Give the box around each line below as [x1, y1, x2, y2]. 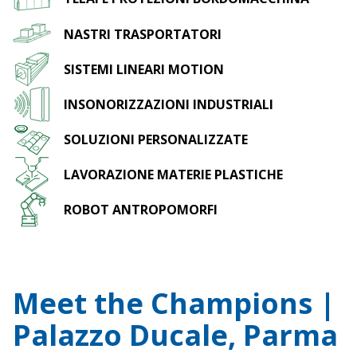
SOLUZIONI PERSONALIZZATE [64, 131, 248, 148]
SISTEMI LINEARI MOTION [64, 60, 224, 78]
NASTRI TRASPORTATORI [64, 25, 222, 43]
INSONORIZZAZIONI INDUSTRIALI [64, 95, 273, 113]
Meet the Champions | [13, 284, 335, 324]
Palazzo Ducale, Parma [13, 316, 338, 355]
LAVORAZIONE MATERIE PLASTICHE [64, 166, 283, 184]
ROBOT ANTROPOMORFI [64, 201, 218, 219]
